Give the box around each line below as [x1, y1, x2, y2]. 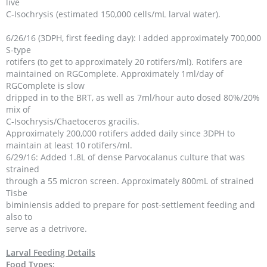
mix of [6, 104, 30, 115]
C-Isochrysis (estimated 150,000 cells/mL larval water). [6, 8, 221, 20]
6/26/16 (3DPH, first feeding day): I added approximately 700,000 [6, 32, 261, 44]
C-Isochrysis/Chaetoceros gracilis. [6, 116, 139, 127]
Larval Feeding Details [6, 247, 95, 258]
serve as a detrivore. [6, 223, 87, 234]
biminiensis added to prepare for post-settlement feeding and [6, 199, 255, 210]
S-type [6, 44, 31, 55]
